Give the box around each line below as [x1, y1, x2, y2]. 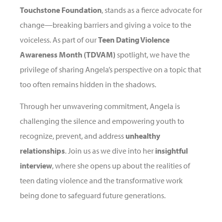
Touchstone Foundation [20, 5, 102, 15]
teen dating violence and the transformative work [20, 175, 183, 186]
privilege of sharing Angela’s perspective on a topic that [20, 64, 201, 75]
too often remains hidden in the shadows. [20, 79, 156, 90]
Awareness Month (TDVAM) [20, 50, 115, 60]
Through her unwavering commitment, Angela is [20, 101, 180, 111]
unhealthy [125, 131, 160, 141]
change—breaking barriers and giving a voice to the [20, 20, 191, 30]
